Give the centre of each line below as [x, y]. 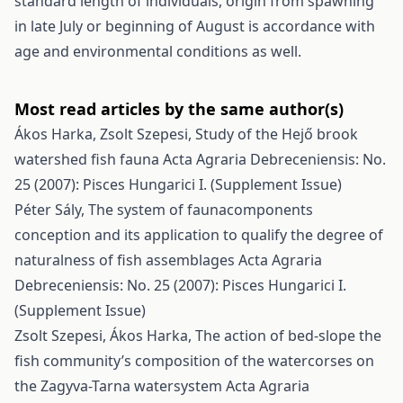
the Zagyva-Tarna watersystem [120, 386]
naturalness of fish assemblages [126, 260]
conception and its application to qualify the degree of [199, 235]
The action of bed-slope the [288, 336]
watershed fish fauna [89, 159]
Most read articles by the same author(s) [179, 109]
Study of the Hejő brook [277, 134]
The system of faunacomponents [201, 210]
